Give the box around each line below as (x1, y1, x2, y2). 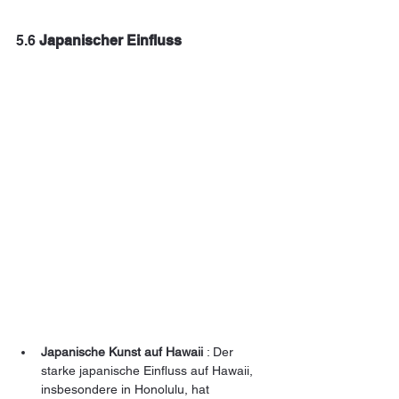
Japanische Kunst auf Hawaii (41, 344, 203, 359)
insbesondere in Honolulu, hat (41, 381, 213, 396)
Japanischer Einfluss (39, 32, 182, 50)
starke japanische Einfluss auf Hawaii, (41, 362, 256, 378)
